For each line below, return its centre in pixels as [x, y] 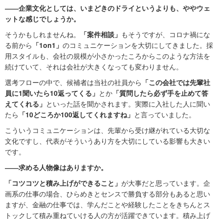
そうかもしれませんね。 [43, 34]
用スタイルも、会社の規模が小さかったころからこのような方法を [108, 56]
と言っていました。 [165, 115]
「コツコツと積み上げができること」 [63, 183]
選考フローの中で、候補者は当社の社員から [73, 82]
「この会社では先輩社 [176, 82]
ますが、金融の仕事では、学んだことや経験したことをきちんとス [108, 205]
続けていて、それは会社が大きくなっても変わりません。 [94, 67]
